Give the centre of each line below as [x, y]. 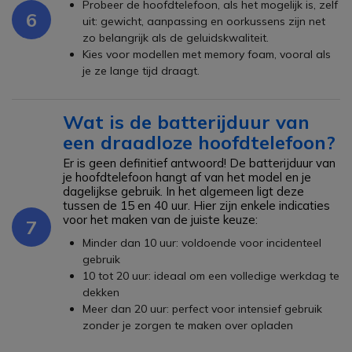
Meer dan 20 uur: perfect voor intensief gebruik [202, 309]
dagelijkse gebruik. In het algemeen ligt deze [183, 191]
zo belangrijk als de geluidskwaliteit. [176, 38]
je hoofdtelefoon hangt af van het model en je [187, 177]
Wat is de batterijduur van [186, 122]
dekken [101, 292]
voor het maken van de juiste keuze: [160, 220]
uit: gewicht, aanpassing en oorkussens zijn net [204, 21]
